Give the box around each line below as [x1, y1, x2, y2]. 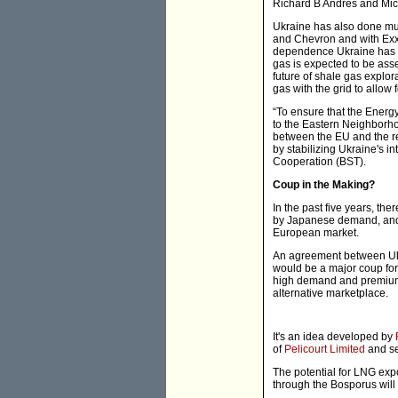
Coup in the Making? [273, 179, 375, 192]
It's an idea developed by [273, 330, 395, 344]
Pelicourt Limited [284, 343, 365, 356]
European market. [273, 227, 359, 240]
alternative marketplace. [273, 287, 388, 300]
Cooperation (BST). [273, 155, 366, 169]
